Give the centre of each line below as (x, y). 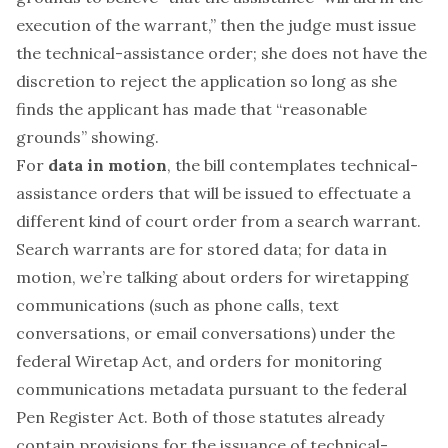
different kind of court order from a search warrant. (218, 221)
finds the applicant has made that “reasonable (191, 109)
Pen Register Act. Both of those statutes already (200, 417)
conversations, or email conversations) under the (205, 333)
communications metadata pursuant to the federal (211, 389)
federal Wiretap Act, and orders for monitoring (199, 361)
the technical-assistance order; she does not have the (221, 53)
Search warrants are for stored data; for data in (201, 249)
